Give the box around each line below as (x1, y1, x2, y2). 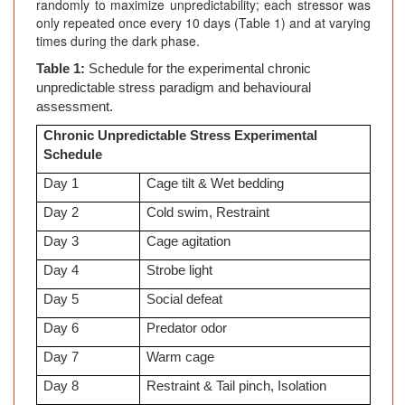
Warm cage (146, 350, 215, 365)
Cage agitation (146, 234, 231, 250)
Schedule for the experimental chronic (89, 61, 311, 77)
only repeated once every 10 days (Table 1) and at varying (36, 14, 371, 33)
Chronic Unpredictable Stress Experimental (43, 128, 318, 144)
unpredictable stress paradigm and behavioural (36, 80, 311, 96)
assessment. (36, 99, 113, 115)
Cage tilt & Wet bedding (146, 176, 285, 192)
